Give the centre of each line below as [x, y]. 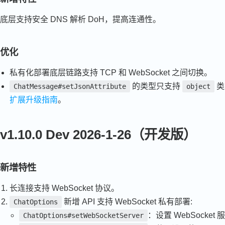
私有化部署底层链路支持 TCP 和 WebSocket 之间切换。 [111, 72]
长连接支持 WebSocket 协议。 [65, 188]
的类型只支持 [156, 86]
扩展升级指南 [34, 99]
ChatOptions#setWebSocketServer [84, 215]
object [199, 86]
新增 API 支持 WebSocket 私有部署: [127, 201]
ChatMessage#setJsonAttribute [70, 86]
